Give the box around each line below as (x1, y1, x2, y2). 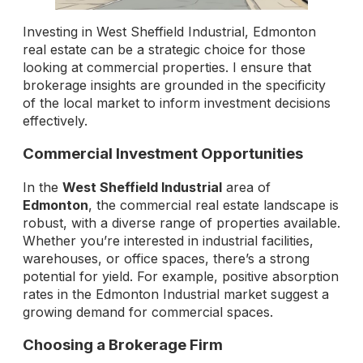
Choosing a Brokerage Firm (23, 335, 223, 354)
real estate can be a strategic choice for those (23, 41, 305, 58)
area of (222, 178, 271, 195)
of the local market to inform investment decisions (23, 95, 331, 112)
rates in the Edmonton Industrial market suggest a (23, 285, 329, 302)
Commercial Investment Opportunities (23, 144, 303, 164)
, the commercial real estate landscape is (88, 196, 339, 213)
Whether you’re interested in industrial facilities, (23, 232, 314, 249)
